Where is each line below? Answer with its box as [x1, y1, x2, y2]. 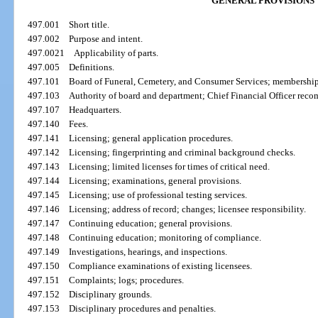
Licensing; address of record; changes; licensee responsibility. [69, 203, 307, 214]
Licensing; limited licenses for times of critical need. [69, 160, 270, 172]
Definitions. [69, 61, 115, 72]
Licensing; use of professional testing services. [69, 189, 248, 200]
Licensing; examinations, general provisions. [69, 175, 242, 186]
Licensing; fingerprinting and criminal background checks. [69, 146, 296, 158]
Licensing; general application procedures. [69, 132, 234, 143]
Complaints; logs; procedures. [69, 274, 185, 285]
